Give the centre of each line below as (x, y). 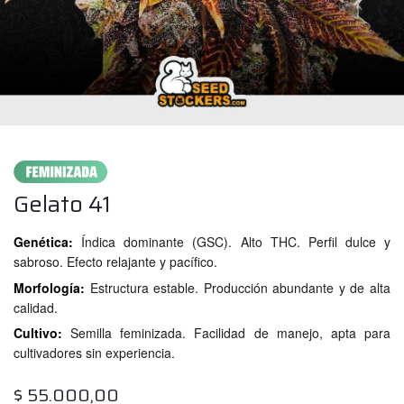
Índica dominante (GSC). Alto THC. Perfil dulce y (236, 242)
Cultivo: (38, 333)
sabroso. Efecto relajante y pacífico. (115, 262)
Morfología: (49, 287)
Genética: (43, 242)
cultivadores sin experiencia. (94, 353)
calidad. (36, 307)
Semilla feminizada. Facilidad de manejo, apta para (231, 333)
